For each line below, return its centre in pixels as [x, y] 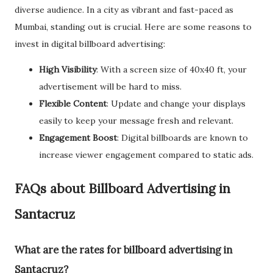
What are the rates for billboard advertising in [123, 250]
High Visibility [68, 69]
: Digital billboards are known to [183, 137]
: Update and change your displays [176, 103]
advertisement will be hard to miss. [110, 86]
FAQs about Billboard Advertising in [122, 188]
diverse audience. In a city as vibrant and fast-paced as [124, 9]
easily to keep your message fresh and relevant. [136, 120]
